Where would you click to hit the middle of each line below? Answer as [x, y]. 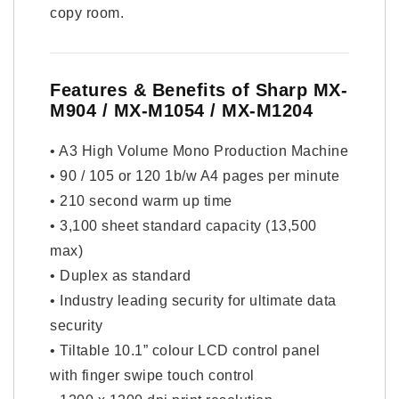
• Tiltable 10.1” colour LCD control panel [185, 350]
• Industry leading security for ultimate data [193, 301]
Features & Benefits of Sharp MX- [199, 90]
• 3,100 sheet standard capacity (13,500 [183, 226]
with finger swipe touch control [152, 375]
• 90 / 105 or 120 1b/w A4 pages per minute [195, 176]
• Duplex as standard [120, 276]
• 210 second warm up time [141, 201]
